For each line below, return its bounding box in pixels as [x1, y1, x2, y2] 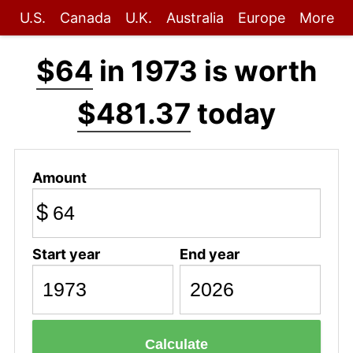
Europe [237, 9, 285, 26]
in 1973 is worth [93, 54, 317, 88]
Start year [32, 245, 100, 262]
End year [179, 245, 240, 262]
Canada [59, 9, 111, 26]
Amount [32, 169, 87, 186]
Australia [165, 9, 224, 26]
